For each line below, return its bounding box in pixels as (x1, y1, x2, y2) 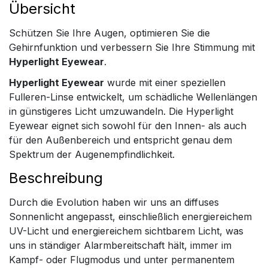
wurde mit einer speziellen (104, 77, 226, 89)
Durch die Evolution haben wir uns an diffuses (9, 196, 219, 209)
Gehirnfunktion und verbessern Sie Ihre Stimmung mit (9, 41, 255, 53)
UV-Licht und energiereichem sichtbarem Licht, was (9, 225, 243, 237)
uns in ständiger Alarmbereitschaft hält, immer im (9, 239, 232, 252)
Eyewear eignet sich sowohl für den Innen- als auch (9, 120, 246, 132)
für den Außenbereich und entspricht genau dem (9, 134, 232, 147)
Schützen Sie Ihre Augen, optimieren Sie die (9, 27, 210, 39)
